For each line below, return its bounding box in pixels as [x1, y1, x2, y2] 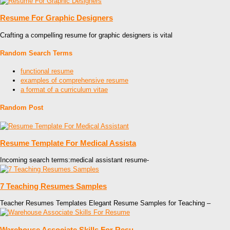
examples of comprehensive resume [21, 76, 128, 85]
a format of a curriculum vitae [21, 86, 108, 94]
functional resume [21, 67, 73, 75]
